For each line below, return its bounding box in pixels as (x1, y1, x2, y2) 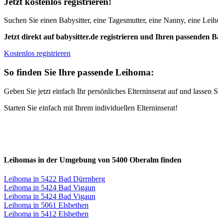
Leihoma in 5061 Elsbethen (4, 201, 89, 210)
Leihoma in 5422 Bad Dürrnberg (4, 175, 105, 183)
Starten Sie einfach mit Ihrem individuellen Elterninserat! (4, 103, 178, 112)
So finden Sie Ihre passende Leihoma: (4, 67, 154, 78)
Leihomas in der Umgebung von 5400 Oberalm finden (4, 156, 182, 164)
